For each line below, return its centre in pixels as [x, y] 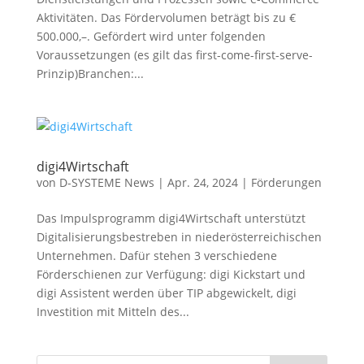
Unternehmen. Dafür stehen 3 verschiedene [156, 256]
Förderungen [286, 182]
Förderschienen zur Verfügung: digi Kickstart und [171, 274]
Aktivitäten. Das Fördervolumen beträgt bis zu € [166, 17]
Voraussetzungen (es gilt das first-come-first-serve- [174, 55]
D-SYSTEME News [106, 182]
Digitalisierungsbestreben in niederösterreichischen [179, 237]
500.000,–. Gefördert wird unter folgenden [151, 36]
